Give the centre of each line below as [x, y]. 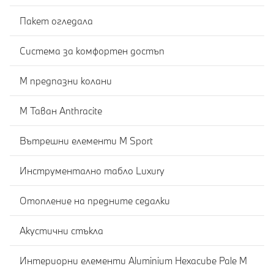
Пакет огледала [56, 20]
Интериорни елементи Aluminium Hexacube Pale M [133, 260]
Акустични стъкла [61, 230]
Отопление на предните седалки [95, 200]
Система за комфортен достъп [92, 50]
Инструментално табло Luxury [92, 170]
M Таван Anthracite [61, 110]
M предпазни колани [66, 80]
